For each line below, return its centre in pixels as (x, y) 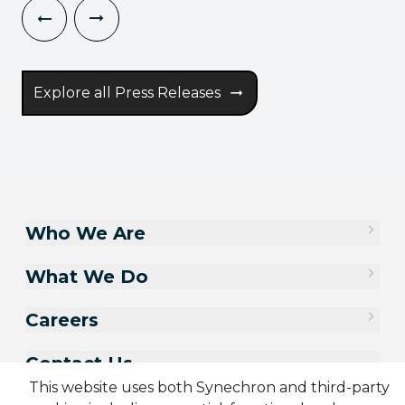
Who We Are (85, 234)
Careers (62, 320)
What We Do (87, 277)
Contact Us (79, 364)
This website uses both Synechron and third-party (209, 387)
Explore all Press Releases (127, 93)
